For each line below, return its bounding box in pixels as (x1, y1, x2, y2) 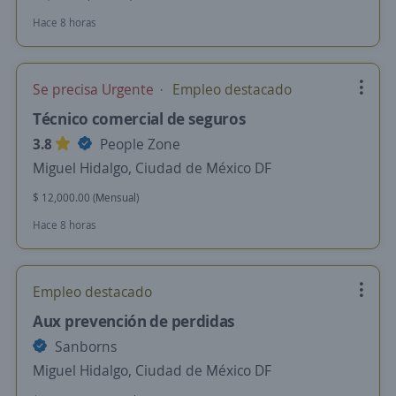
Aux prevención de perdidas (33, 310, 236, 331)
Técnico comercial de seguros (33, 108, 247, 129)
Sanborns (51, 337, 117, 356)
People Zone (96, 134, 180, 154)
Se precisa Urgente (33, 80, 157, 99)
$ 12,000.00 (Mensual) (33, 190, 139, 205)
